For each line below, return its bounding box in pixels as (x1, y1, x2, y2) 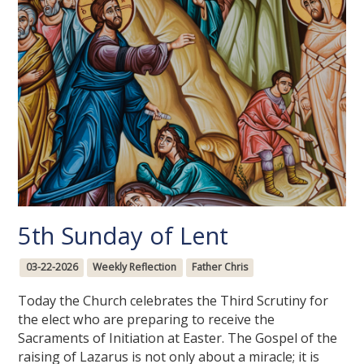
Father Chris (191, 260, 248, 275)
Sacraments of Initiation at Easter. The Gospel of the (18, 329, 338, 348)
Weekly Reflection (93, 260, 177, 275)
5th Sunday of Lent (18, 219, 229, 253)
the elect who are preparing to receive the (18, 310, 275, 329)
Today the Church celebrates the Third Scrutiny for (18, 292, 329, 310)
